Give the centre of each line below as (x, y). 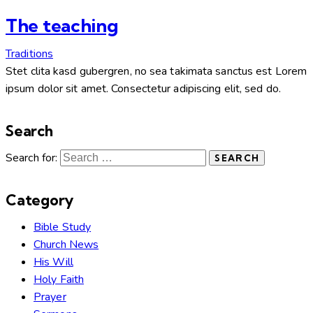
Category (40, 199)
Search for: (32, 158)
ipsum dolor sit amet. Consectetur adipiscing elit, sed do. (143, 89)
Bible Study (63, 227)
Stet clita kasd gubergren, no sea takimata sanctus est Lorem (156, 72)
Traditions (29, 54)
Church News (66, 244)
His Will (53, 262)
